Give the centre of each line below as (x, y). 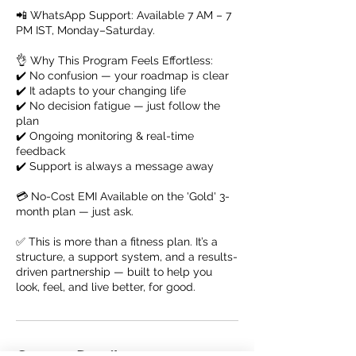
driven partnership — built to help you (114, 272)
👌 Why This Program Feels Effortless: (114, 60)
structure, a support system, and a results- (127, 257)
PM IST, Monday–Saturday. (85, 30)
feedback (41, 151)
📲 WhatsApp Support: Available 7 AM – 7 (124, 15)
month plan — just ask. (75, 211)
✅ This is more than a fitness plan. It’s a (117, 242)
